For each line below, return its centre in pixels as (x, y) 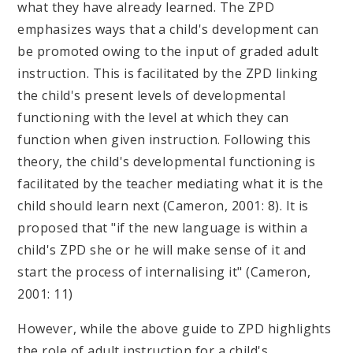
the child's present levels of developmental (152, 95)
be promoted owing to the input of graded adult (168, 51)
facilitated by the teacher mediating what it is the (171, 183)
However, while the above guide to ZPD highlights (175, 328)
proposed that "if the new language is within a (163, 227)
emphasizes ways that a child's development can (168, 29)
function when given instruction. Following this (164, 139)
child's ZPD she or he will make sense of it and (162, 249)
